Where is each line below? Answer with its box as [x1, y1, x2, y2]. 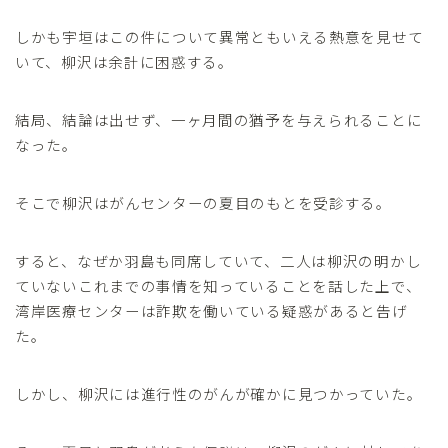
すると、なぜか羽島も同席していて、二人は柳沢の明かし [15, 250, 422, 272]
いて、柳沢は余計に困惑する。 [15, 51, 234, 73]
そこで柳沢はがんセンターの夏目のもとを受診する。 [15, 192, 392, 214]
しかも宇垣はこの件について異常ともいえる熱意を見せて [15, 26, 424, 48]
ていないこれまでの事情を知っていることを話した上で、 [15, 275, 422, 297]
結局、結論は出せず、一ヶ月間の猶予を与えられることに [15, 109, 423, 131]
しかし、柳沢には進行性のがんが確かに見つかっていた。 [15, 383, 423, 405]
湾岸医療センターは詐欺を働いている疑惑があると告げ [15, 300, 408, 322]
